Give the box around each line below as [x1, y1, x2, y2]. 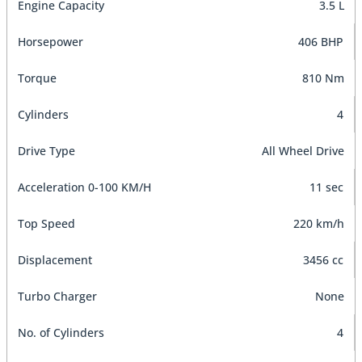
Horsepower [18, 34, 83, 50]
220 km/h [293, 216, 344, 232]
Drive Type [18, 143, 75, 159]
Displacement [18, 252, 92, 268]
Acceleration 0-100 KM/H [18, 179, 151, 196]
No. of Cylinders [18, 325, 104, 341]
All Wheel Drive [262, 143, 344, 159]
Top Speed [18, 216, 75, 232]
